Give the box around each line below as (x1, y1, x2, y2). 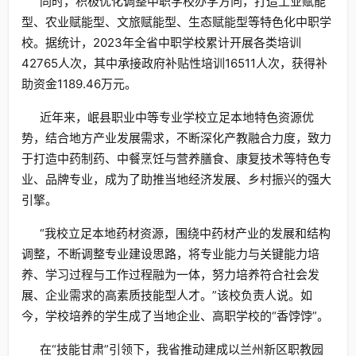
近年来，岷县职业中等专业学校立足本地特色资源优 (39, 110, 314, 125)
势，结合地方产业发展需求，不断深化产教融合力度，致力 (21, 130, 331, 145)
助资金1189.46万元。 (21, 76, 137, 91)
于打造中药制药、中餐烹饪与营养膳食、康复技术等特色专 (21, 151, 331, 166)
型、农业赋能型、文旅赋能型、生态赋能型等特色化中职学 (21, 14, 331, 29)
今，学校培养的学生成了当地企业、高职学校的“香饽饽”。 (21, 308, 329, 323)
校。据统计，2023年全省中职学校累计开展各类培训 (21, 35, 301, 50)
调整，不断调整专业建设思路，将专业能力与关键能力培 (21, 246, 319, 261)
